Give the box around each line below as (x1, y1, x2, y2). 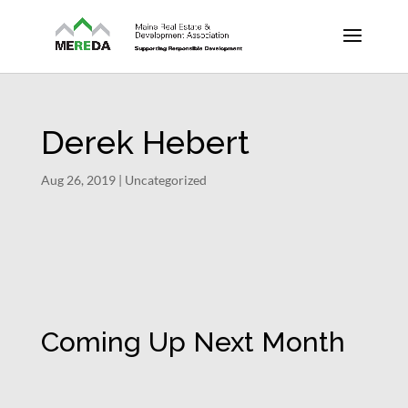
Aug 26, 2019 (40, 172, 116, 188)
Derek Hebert (40, 123, 250, 161)
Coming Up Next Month (40, 326, 345, 358)
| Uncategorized (115, 172, 207, 188)
